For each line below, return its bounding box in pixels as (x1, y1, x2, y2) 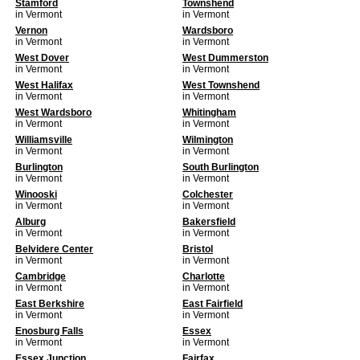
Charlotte (182, 271, 225, 282)
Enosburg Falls (15, 325, 84, 337)
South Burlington (182, 162, 259, 173)
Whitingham (182, 107, 236, 118)
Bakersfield (182, 216, 235, 227)
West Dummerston (182, 52, 268, 63)
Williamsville (15, 134, 72, 145)
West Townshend (182, 80, 260, 91)
